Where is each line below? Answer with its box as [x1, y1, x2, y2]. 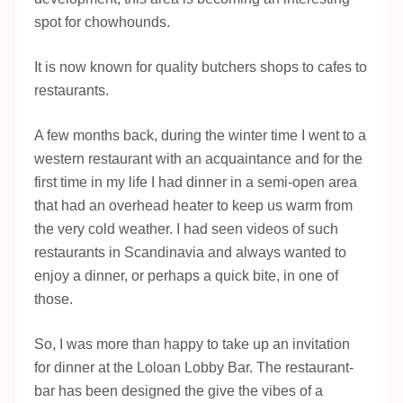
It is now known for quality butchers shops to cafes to [34, 58, 367, 75]
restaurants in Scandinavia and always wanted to [34, 244, 346, 260]
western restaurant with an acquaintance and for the [34, 150, 363, 166]
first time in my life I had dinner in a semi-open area [34, 174, 357, 190]
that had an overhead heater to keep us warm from [34, 197, 353, 213]
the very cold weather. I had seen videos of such [34, 220, 338, 237]
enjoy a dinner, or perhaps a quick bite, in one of [34, 267, 338, 283]
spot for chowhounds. [34, 13, 170, 30]
